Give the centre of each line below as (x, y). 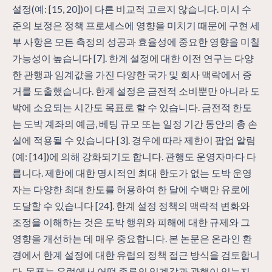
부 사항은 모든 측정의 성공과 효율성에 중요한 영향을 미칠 (136, 41)
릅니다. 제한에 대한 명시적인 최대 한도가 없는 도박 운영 (132, 172)
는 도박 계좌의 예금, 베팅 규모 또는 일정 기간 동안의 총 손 (135, 123)
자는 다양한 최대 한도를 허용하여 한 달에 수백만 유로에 (131, 189)
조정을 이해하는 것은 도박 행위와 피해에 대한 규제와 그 (131, 222)
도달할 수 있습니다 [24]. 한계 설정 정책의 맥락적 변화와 (131, 205)
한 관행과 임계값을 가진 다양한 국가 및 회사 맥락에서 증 (132, 74)
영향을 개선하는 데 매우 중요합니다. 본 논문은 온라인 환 (132, 238)
